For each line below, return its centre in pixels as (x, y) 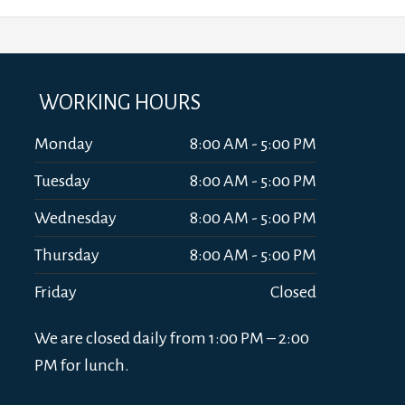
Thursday (67, 254)
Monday (64, 143)
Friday (56, 292)
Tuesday (62, 180)
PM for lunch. (82, 365)
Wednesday (75, 217)
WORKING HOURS (120, 102)
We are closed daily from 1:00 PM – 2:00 (172, 338)
